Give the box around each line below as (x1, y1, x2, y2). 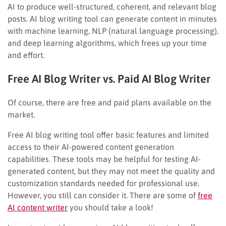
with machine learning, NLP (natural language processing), (8, 26, 218, 35)
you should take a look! (68, 202, 153, 212)
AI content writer (8, 202, 68, 212)
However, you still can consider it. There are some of (8, 190, 198, 200)
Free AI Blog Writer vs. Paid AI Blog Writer (8, 72, 210, 85)
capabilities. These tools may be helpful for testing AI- (8, 154, 201, 163)
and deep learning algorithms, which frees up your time (8, 38, 207, 47)
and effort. (8, 50, 44, 60)
